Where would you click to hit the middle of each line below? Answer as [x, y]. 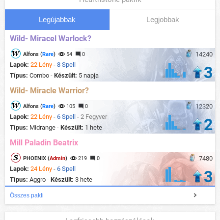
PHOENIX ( [36, 159]
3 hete [84, 180]
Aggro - [40, 180]
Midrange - [45, 128]
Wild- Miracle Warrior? [49, 91]
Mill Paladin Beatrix [44, 143]
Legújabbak [57, 20]
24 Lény [41, 169]
